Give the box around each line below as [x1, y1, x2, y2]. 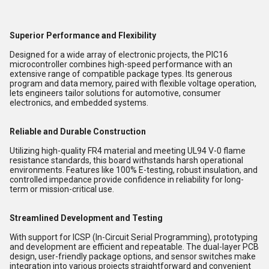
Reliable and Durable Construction [10, 126, 146, 136]
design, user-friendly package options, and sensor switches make [10, 251, 256, 261]
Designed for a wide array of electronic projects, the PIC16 [10, 49, 228, 59]
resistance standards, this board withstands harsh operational [10, 155, 243, 165]
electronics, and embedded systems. [10, 97, 148, 107]
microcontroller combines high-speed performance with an [10, 59, 232, 69]
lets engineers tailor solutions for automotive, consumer [10, 88, 221, 98]
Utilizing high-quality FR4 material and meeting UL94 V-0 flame [10, 145, 246, 156]
